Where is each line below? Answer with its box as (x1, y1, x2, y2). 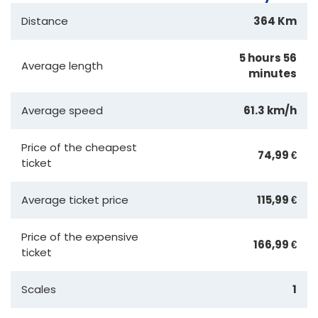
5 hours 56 (239, 50, 297, 65)
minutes (248, 65, 297, 81)
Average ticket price (21, 192, 128, 207)
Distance (21, 13, 68, 28)
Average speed (21, 102, 103, 118)
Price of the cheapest (21, 139, 137, 155)
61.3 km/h (243, 102, 297, 118)
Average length (21, 57, 103, 73)
